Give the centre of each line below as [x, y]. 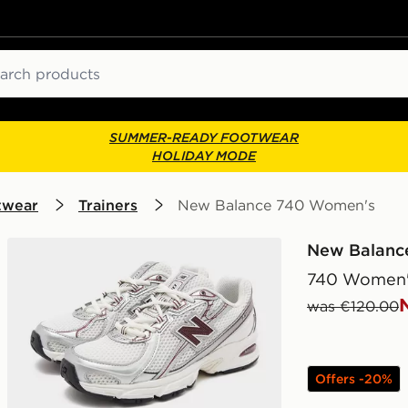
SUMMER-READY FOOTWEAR [204, 138]
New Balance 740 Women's [276, 205]
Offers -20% [354, 379]
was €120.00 [353, 306]
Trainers [108, 205]
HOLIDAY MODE [204, 156]
